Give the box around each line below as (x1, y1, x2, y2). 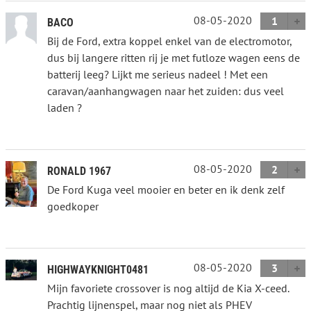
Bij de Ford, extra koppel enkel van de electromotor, (47, 33, 292, 48)
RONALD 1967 (47, 164, 111, 178)
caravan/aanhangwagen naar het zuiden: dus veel (47, 83, 284, 98)
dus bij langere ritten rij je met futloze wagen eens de (47, 50, 300, 65)
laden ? (47, 100, 82, 115)
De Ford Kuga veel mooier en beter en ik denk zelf (47, 182, 285, 196)
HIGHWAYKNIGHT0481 (47, 262, 149, 276)
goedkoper (47, 199, 99, 213)
